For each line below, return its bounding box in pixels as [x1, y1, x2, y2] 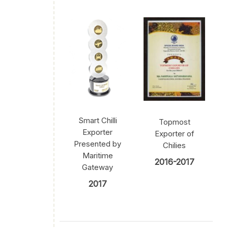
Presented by [74, 138, 122, 149]
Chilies [163, 140, 186, 151]
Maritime [82, 150, 113, 160]
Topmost [158, 117, 190, 127]
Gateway [82, 162, 113, 172]
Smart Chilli [78, 115, 117, 125]
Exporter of [154, 129, 194, 139]
